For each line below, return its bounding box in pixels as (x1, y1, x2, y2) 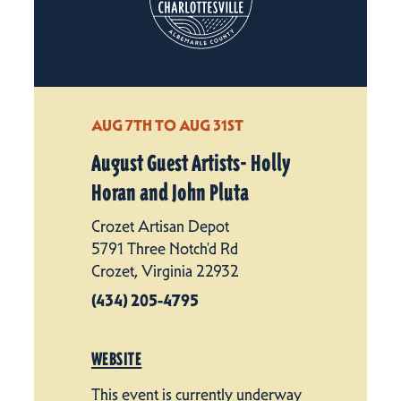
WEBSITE (91, 347, 142, 370)
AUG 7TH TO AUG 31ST (91, 115, 243, 134)
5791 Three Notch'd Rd (91, 238, 238, 259)
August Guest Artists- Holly (91, 149, 291, 177)
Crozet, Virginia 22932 (91, 260, 239, 281)
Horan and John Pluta (91, 179, 249, 207)
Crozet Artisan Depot (91, 216, 229, 236)
